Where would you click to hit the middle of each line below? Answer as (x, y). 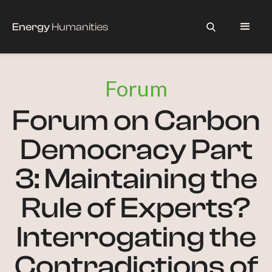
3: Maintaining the (136, 179)
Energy (32, 27)
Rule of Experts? (136, 208)
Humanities (80, 27)
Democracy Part (136, 150)
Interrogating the (136, 237)
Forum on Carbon (136, 121)
